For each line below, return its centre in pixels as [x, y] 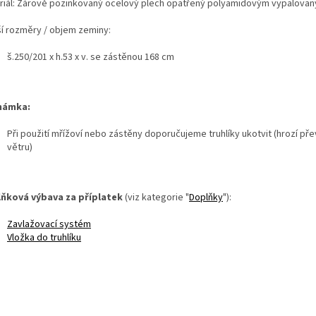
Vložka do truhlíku [44, 237]
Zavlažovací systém [49, 224]
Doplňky [206, 197]
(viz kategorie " [156, 197]
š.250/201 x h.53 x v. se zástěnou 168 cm [91, 57]
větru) [20, 147]
